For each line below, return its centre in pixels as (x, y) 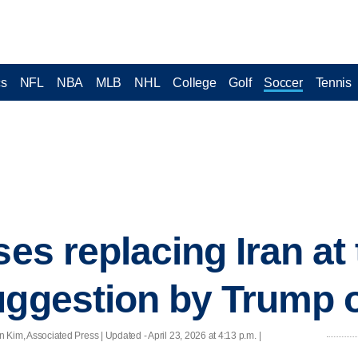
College (195, 82)
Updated (123, 335)
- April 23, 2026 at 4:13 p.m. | (201, 335)
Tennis (333, 82)
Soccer (283, 82)
